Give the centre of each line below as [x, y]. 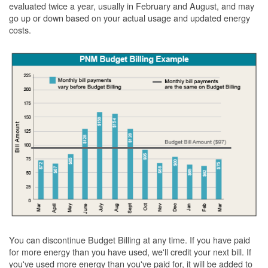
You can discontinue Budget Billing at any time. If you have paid [130, 239]
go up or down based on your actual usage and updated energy [130, 18]
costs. [20, 30]
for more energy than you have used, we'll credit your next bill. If [130, 251]
